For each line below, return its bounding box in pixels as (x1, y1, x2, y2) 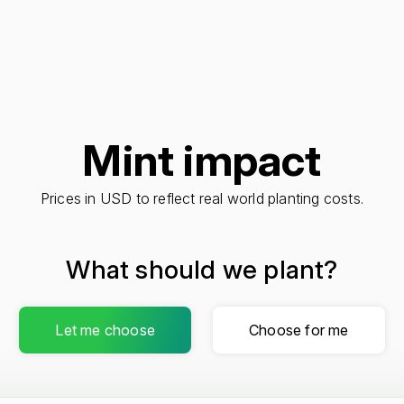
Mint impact (82, 133, 322, 187)
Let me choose (55, 321, 155, 339)
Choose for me (249, 321, 349, 339)
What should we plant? (66, 254, 338, 285)
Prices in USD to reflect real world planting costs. (40, 189, 364, 207)
